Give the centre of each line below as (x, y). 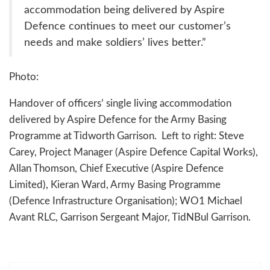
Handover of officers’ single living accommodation (120, 103)
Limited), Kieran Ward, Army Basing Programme (115, 184)
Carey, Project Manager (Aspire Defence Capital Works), (133, 152)
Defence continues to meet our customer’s (127, 26)
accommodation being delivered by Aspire (124, 10)
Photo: (24, 77)
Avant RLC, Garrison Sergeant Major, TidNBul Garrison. (130, 217)
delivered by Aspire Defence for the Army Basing (118, 119)
